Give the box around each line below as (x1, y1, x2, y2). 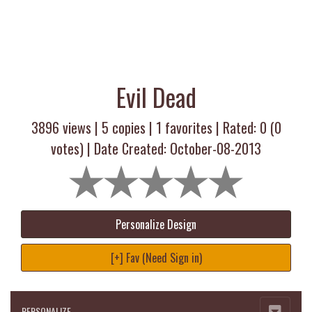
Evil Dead (116, 79, 196, 115)
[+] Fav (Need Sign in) (110, 249, 202, 266)
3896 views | (31, 117, 102, 138)
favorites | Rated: (161, 117, 260, 138)
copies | (108, 117, 156, 138)
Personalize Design (116, 216, 196, 233)
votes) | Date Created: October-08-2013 (51, 138, 261, 159)
